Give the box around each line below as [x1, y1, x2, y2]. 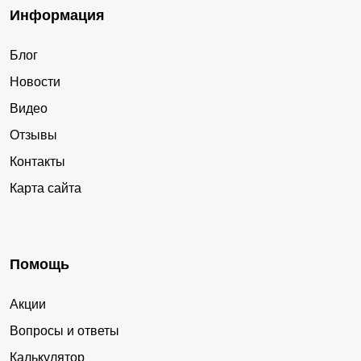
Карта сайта [10, 180, 81, 195]
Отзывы [10, 127, 57, 142]
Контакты [10, 154, 65, 168]
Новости [10, 74, 60, 89]
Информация [10, 6, 105, 23]
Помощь [10, 255, 69, 272]
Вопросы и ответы [10, 323, 119, 338]
